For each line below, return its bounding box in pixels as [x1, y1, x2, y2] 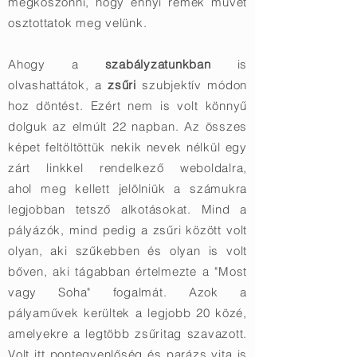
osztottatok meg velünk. [8, 15, 151, 30]
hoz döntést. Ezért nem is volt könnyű [8, 98, 247, 113]
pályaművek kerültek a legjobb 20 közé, [8, 305, 247, 320]
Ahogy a [8, 57, 105, 72]
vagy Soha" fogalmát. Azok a [8, 284, 247, 300]
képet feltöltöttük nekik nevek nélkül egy [8, 139, 247, 155]
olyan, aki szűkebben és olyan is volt [8, 243, 247, 258]
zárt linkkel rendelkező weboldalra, [8, 160, 247, 175]
